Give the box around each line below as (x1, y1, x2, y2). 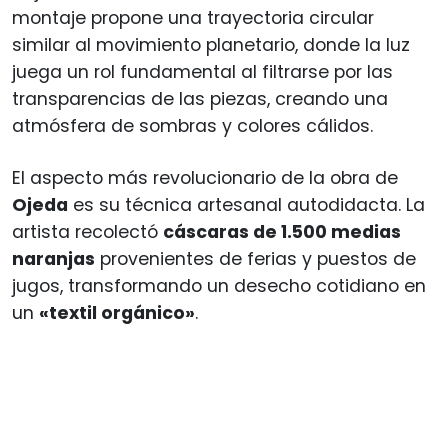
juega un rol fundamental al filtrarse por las (12, 59, 393, 84)
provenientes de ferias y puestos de (95, 246, 416, 271)
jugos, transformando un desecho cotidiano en (12, 273, 426, 298)
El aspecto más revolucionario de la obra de (12, 165, 398, 190)
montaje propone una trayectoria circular (12, 5, 374, 30)
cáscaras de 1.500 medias (163, 219, 401, 244)
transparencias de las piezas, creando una (12, 86, 388, 111)
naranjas (12, 246, 95, 271)
